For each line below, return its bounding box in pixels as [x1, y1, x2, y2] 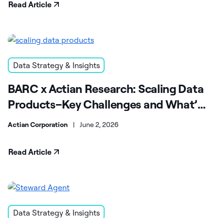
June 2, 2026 [80, 120, 119, 129]
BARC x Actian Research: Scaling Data [8, 81, 204, 96]
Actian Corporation [8, 120, 68, 129]
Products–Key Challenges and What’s [8, 97, 202, 112]
